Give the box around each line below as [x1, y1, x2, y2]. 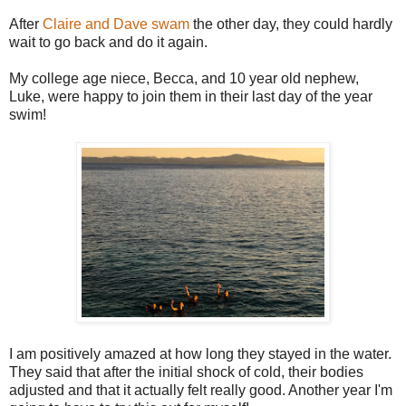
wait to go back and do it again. [9, 34, 208, 51]
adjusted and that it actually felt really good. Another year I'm [9, 382, 392, 399]
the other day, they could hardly [189, 16, 392, 33]
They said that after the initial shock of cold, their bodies [9, 364, 363, 381]
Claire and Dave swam [43, 16, 189, 33]
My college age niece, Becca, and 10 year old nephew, [9, 71, 359, 87]
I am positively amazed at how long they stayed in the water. [9, 346, 391, 362]
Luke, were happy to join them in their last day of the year [9, 89, 372, 105]
